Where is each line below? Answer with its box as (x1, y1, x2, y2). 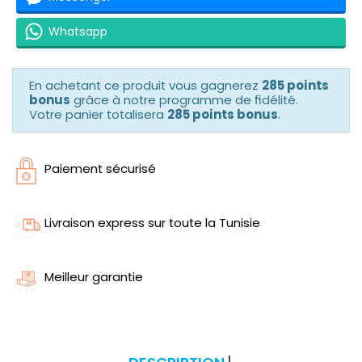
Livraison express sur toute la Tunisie (44, 213, 260, 231)
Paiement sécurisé (44, 159, 156, 177)
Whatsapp (48, 23, 107, 40)
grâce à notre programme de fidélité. (70, 90, 298, 108)
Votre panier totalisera (29, 105, 167, 123)
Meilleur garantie (44, 267, 143, 285)
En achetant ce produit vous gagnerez (29, 76, 262, 94)
